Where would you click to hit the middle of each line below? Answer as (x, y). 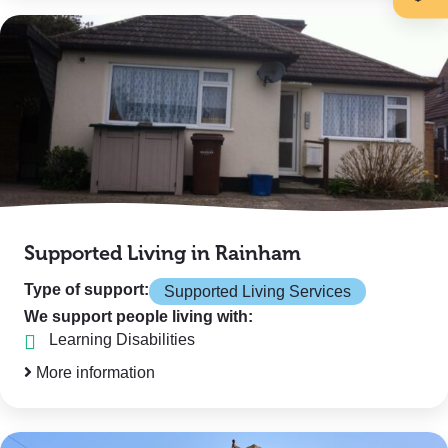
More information (93, 372)
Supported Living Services (257, 291)
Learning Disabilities (122, 339)
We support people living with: (138, 316)
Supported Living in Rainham (162, 253)
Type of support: (86, 289)
